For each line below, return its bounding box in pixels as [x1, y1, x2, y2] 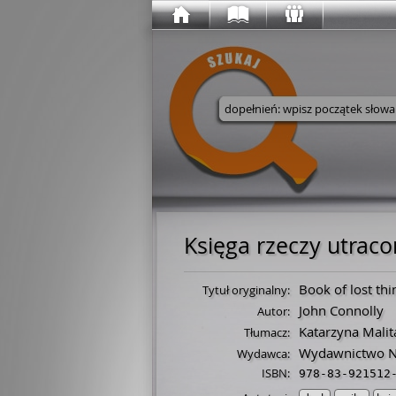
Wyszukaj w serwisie [277, 131, 380, 146]
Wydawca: [237, 346, 290, 362]
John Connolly [299, 301, 384, 319]
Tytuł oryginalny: [202, 282, 290, 298]
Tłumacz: [244, 324, 290, 340]
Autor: [257, 303, 290, 319]
